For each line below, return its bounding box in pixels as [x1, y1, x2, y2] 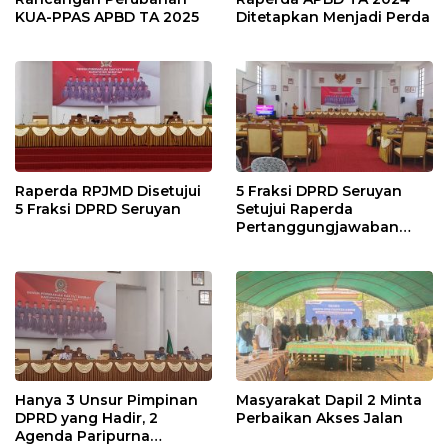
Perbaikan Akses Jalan [236, 408, 403, 427]
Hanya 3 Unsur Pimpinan [15, 390, 198, 409]
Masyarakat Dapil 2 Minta [236, 390, 422, 409]
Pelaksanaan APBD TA [236, 235, 401, 254]
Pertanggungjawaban [236, 217, 399, 236]
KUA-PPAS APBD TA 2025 [15, 8, 199, 27]
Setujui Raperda [236, 199, 353, 218]
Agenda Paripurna [15, 426, 150, 445]
